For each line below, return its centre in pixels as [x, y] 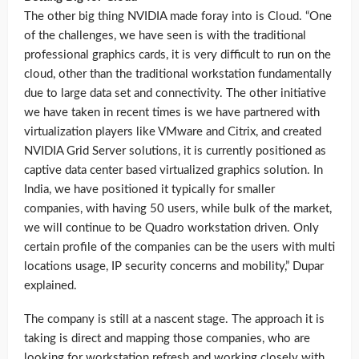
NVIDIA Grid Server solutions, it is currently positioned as [175, 151]
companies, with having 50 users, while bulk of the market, [178, 209]
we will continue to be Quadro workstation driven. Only [171, 228]
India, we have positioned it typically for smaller [149, 190]
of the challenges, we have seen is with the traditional [165, 36]
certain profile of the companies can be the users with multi [179, 248]
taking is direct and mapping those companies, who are [167, 339]
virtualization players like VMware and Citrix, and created [173, 132]
